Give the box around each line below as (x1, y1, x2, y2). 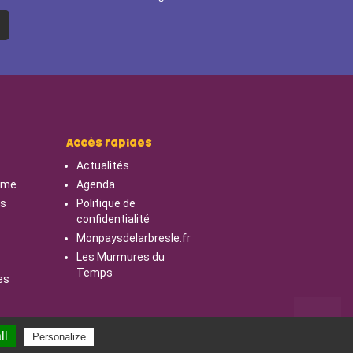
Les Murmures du (76, 251, 165, 264)
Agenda (76, 178, 115, 191)
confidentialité (76, 213, 150, 226)
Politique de (76, 197, 136, 210)
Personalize (32, 331, 86, 343)
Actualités (76, 159, 129, 173)
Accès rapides (65, 138, 151, 150)
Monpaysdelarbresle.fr (76, 232, 191, 245)
